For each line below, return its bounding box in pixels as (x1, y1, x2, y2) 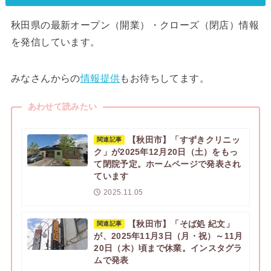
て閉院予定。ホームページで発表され (94, 160, 241, 169)
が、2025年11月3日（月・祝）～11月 (94, 231, 243, 241)
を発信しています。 (10, 36, 100, 47)
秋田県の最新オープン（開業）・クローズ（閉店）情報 (10, 19, 259, 30)
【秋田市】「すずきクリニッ (127, 135, 240, 145)
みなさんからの (10, 73, 80, 83)
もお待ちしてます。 (120, 73, 209, 83)
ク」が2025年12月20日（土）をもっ (94, 148, 238, 157)
